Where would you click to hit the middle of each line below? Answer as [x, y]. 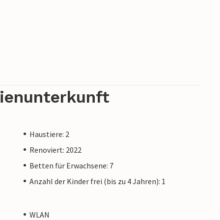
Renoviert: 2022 [55, 150]
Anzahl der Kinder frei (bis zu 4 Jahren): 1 [97, 181]
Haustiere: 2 [49, 134]
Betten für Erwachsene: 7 [71, 165]
